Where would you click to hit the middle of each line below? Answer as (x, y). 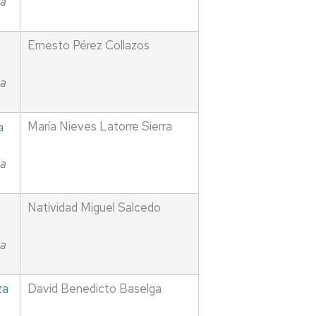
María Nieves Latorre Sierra (99, 127)
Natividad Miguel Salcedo (94, 208)
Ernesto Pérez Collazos (88, 45)
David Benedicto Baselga (94, 289)
